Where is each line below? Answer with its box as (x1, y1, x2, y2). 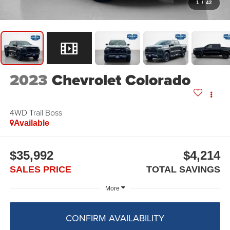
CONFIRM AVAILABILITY (66, 211, 164, 224)
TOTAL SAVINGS (146, 164, 221, 175)
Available (13, 119, 49, 128)
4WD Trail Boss (9, 107, 62, 119)
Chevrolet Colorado (51, 69, 190, 92)
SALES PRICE (9, 164, 71, 175)
